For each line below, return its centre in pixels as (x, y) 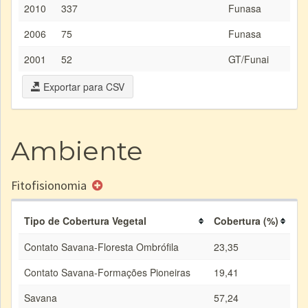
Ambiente (77, 151)
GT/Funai (249, 59)
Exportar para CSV (82, 87)
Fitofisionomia (50, 185)
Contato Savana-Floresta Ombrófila (101, 247)
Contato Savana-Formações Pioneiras (107, 272)
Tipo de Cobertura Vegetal (85, 221)
